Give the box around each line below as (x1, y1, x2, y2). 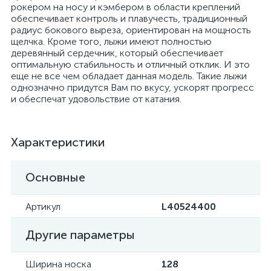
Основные (25, 170, 85, 184)
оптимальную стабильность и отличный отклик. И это (11, 59, 250, 70)
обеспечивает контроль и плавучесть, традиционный (11, 13, 247, 24)
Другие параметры (25, 227, 135, 242)
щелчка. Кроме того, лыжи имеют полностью (11, 36, 212, 47)
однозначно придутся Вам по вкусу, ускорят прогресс (11, 82, 254, 93)
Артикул (25, 201, 60, 212)
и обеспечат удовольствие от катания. (11, 93, 181, 105)
